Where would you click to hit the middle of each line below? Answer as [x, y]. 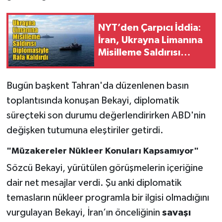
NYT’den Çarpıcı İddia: [150, 28]
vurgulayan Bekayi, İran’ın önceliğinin [84, 213]
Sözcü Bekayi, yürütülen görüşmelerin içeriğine [105, 168]
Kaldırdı [116, 78]
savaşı [176, 213]
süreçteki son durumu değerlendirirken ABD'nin [106, 115]
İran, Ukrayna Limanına [150, 40]
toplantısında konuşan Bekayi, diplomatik [92, 100]
